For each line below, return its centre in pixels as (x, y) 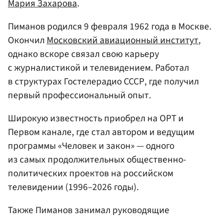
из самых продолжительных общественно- (97, 160)
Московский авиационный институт (123, 40)
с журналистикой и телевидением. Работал (98, 68)
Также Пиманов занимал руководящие (89, 210)
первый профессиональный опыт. (80, 95)
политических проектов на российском (91, 174)
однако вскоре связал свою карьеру (83, 54)
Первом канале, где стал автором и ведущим (101, 132)
